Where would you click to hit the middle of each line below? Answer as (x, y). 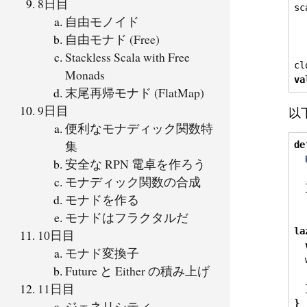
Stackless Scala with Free (127, 57)
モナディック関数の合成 (133, 181)
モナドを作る (102, 199)
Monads (85, 74)
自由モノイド (102, 21)
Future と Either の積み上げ (137, 270)
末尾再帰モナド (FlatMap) (135, 92)
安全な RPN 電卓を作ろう (135, 163)
